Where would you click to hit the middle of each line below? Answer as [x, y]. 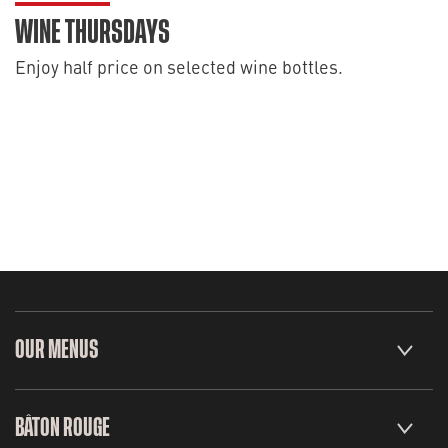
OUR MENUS [56, 350]
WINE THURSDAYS [92, 33]
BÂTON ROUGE [62, 428]
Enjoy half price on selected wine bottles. [179, 66]
